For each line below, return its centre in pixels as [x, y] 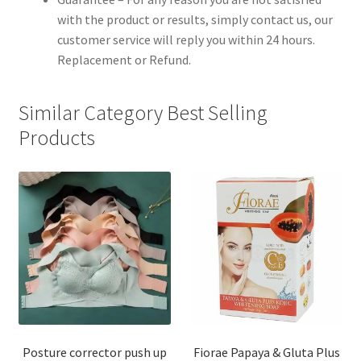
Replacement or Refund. [124, 59]
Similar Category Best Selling [143, 113]
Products [56, 138]
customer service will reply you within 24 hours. [186, 39]
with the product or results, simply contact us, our [195, 19]
